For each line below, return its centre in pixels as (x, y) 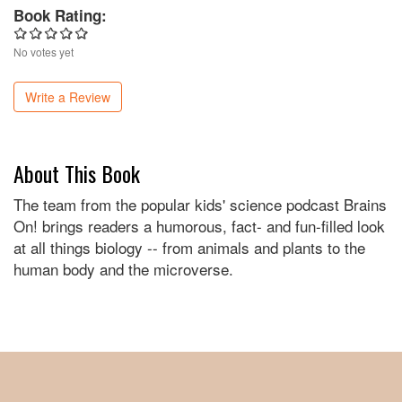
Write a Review (68, 97)
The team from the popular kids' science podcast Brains (200, 205)
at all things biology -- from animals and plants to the (189, 248)
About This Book (77, 174)
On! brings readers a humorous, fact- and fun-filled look (199, 226)
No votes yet (44, 52)
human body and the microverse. (123, 269)
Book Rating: (62, 16)
